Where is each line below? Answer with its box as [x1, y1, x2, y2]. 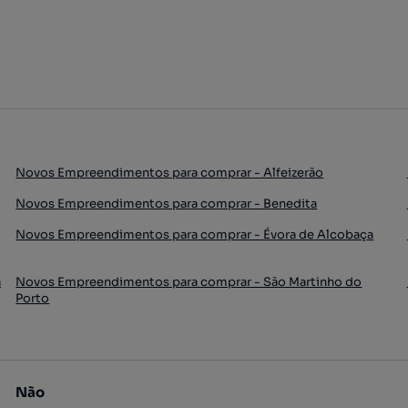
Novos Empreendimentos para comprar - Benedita [15, 196, 318, 211]
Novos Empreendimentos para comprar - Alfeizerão [15, 165, 324, 180]
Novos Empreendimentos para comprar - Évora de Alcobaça [15, 227, 374, 242]
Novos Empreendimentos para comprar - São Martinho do [15, 274, 362, 290]
